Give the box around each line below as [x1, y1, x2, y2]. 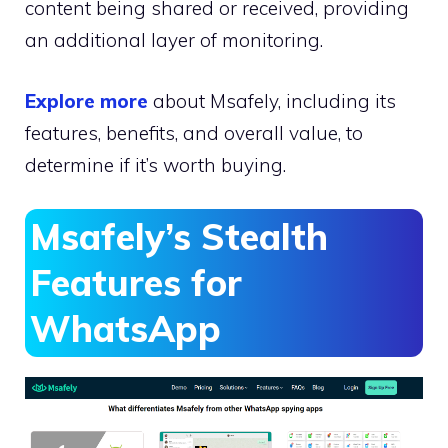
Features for [30, 260, 242, 306]
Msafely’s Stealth [30, 214, 328, 260]
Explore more [25, 88, 148, 113]
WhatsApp [30, 306, 221, 352]
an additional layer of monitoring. [25, 28, 323, 53]
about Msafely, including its [148, 88, 396, 113]
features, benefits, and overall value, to [25, 120, 363, 145]
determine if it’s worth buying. [25, 152, 286, 177]
